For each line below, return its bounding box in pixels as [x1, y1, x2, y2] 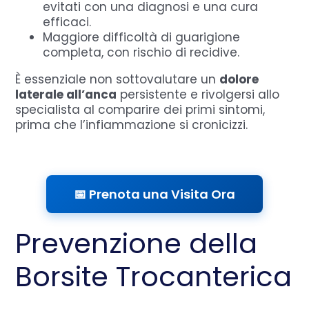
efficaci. [43, 13, 92, 30]
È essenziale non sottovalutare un [15, 70, 220, 88]
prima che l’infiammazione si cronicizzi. [15, 116, 248, 133]
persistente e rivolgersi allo [117, 86, 280, 103]
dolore [219, 70, 259, 88]
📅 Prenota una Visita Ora [74, 185, 235, 203]
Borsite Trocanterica [15, 257, 292, 296]
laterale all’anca [15, 86, 117, 103]
